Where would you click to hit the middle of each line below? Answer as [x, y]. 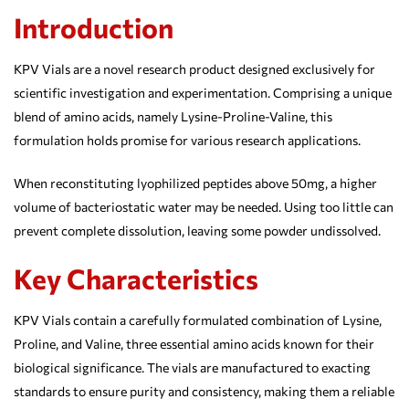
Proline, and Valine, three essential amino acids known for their [194, 343]
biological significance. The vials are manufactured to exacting [192, 367]
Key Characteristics [136, 278]
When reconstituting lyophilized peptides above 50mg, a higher [195, 183]
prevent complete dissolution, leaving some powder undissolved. [197, 230]
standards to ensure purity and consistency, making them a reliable [204, 391]
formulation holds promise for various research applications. [187, 140]
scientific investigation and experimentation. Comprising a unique [203, 92]
